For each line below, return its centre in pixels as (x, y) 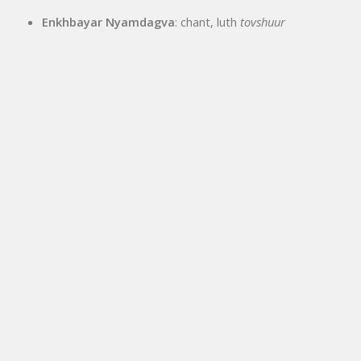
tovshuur (263, 22)
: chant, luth (208, 22)
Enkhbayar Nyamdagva (109, 22)
